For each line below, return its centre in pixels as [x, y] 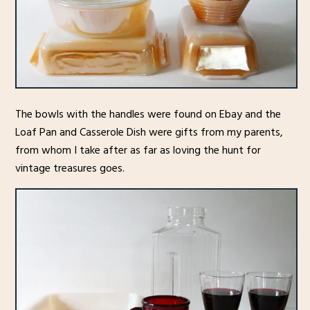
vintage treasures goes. [70, 168]
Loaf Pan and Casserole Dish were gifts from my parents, [149, 132]
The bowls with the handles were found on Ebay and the [148, 114]
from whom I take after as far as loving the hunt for [138, 150]
